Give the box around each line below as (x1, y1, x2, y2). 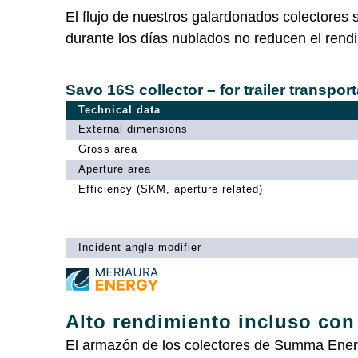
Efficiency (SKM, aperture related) (78, 182, 263, 195)
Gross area (78, 142, 137, 155)
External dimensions (78, 122, 188, 135)
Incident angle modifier (78, 241, 201, 253)
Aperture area (78, 162, 151, 175)
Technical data (78, 103, 161, 116)
